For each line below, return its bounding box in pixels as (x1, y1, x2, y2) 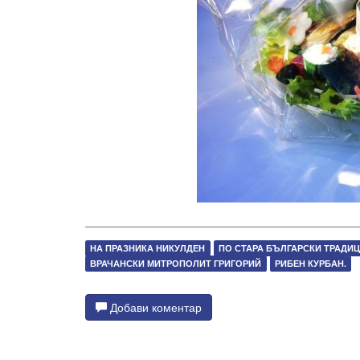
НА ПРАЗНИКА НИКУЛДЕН (90, 242, 206, 255)
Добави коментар (107, 299, 202, 316)
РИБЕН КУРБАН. (274, 257, 346, 270)
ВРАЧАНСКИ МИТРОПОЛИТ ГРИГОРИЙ (90, 257, 262, 270)
